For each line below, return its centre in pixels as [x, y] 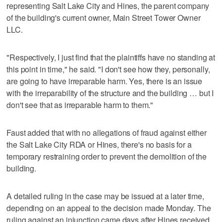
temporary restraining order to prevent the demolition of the [107, 156]
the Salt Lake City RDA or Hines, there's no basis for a [99, 144]
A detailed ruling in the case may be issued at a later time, [105, 196]
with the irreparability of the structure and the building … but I [110, 93]
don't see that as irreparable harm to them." [80, 105]
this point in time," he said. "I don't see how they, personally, [108, 69]
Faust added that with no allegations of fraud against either [107, 132]
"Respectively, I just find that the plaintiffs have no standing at [111, 57]
